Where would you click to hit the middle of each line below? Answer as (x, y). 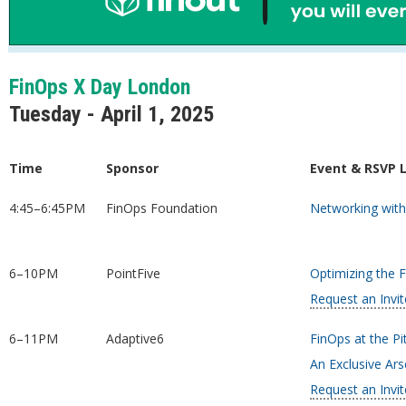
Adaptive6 (135, 338)
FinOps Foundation (161, 208)
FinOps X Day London (99, 87)
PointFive (133, 273)
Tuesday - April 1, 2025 (111, 114)
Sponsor (132, 168)
